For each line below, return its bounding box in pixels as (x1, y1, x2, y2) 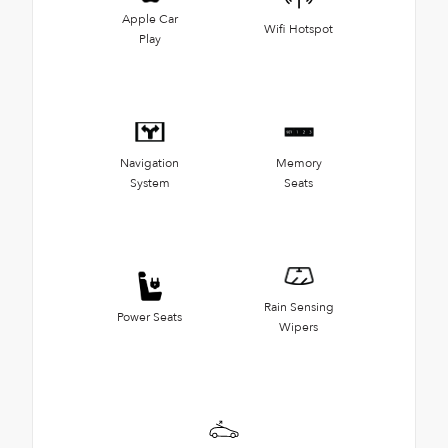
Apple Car (121, 11, 178, 28)
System (129, 175, 170, 192)
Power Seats (117, 309, 182, 326)
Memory (275, 155, 322, 172)
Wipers (279, 319, 318, 336)
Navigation (120, 155, 179, 172)
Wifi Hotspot (264, 21, 333, 38)
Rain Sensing (263, 299, 334, 316)
